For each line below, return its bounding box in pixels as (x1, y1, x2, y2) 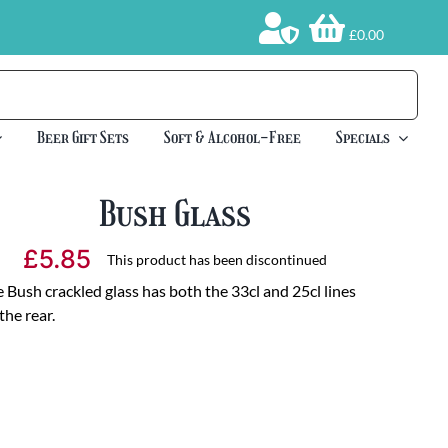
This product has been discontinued (107, 250, 328, 268)
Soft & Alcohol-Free (164, 128, 302, 148)
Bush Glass (99, 193, 252, 236)
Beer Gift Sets (37, 128, 130, 148)
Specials (336, 128, 391, 148)
